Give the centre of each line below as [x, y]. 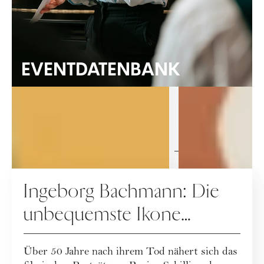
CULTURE [132, 151]
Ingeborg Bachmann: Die [108, 192]
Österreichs [69, 237]
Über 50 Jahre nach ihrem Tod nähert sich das [131, 253]
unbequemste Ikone [103, 214]
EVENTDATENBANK [101, 69]
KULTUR [44, 174]
